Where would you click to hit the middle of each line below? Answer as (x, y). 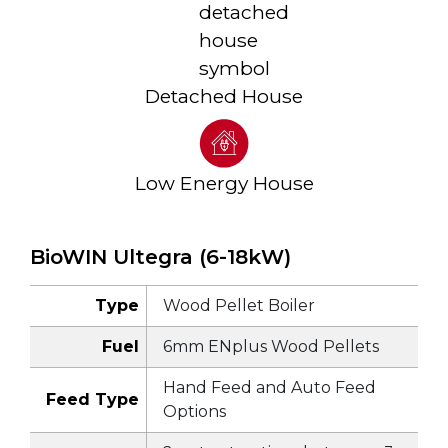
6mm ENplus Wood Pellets (270, 347)
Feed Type (93, 400)
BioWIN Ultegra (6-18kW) (160, 257)
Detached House (224, 96)
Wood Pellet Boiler (238, 306)
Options (194, 412)
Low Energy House (224, 183)
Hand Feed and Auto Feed (269, 388)
